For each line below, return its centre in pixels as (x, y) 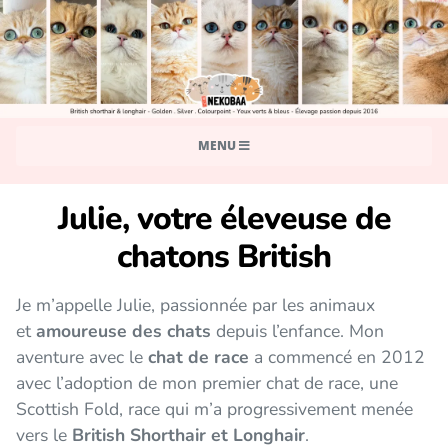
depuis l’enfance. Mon (297, 330)
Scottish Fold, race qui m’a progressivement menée (214, 408)
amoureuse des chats (123, 330)
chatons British (224, 256)
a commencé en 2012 (337, 356)
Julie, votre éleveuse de (224, 218)
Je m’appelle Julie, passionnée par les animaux (195, 304)
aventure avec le (82, 356)
